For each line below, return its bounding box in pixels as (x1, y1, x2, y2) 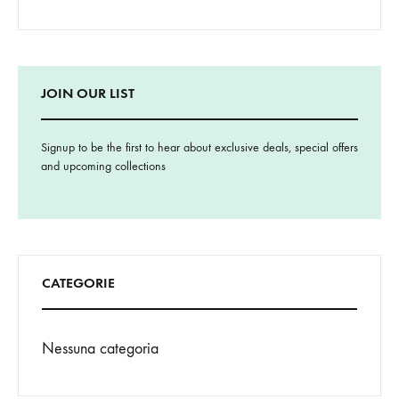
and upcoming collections (41, 159, 166, 175)
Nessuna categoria (42, 339, 159, 359)
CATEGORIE (42, 274, 115, 292)
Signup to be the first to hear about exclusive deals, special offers (41, 140, 358, 156)
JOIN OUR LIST (41, 85, 134, 102)
